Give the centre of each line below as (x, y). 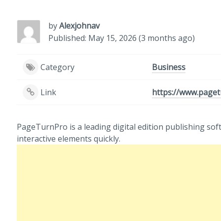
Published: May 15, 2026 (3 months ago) (121, 38)
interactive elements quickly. (68, 138)
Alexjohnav (79, 25)
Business (168, 67)
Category (57, 67)
